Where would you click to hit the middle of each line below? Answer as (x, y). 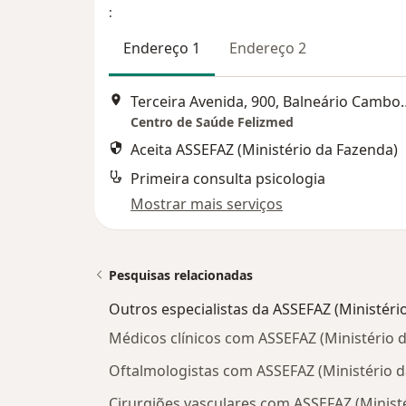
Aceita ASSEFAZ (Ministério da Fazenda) (264, 150)
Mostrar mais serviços (207, 204)
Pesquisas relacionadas (181, 275)
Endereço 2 (268, 48)
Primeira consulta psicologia (228, 179)
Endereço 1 (162, 48)
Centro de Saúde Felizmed (212, 122)
